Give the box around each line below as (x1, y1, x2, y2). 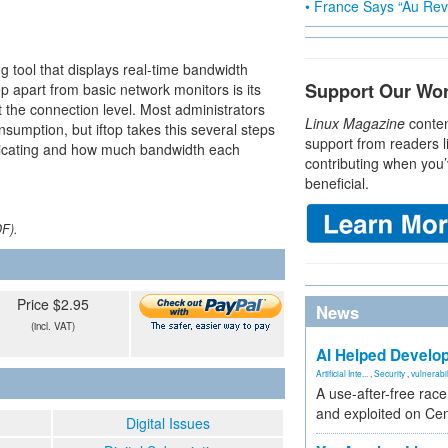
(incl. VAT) (30, 319, 75, 333)
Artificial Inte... (316, 367, 368, 379)
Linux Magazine (305, 113, 405, 133)
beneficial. (305, 173, 369, 193)
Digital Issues (126, 413, 210, 433)
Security (374, 367, 405, 379)
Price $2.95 (16, 294, 89, 314)
